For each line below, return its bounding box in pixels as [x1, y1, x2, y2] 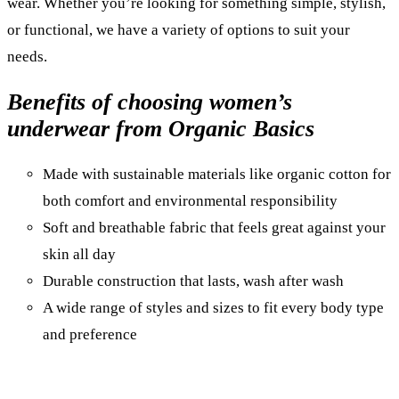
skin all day [43, 245, 116, 263]
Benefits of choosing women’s [7, 88, 292, 115]
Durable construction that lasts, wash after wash [43, 272, 344, 289]
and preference [43, 325, 137, 343]
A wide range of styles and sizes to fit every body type [43, 298, 384, 316]
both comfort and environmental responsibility [43, 191, 338, 209]
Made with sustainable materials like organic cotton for [43, 165, 391, 183]
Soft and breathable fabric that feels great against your [43, 218, 386, 236]
